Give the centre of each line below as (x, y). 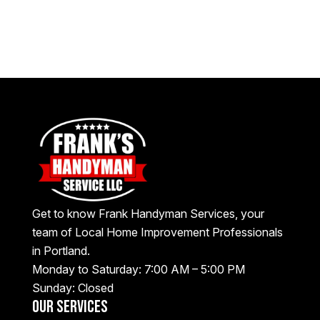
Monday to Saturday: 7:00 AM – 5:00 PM (138, 270)
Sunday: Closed (72, 288)
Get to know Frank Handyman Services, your (148, 214)
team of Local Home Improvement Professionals (157, 232)
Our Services (70, 307)
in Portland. (61, 251)
